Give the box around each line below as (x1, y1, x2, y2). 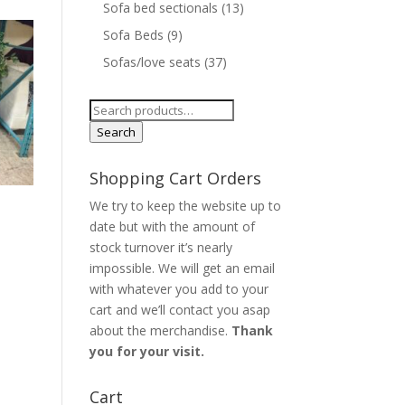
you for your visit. (89, 343, 204, 360)
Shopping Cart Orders (89, 167, 261, 189)
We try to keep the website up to (89, 197, 281, 214)
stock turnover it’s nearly (89, 239, 232, 256)
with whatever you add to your (89, 280, 268, 297)
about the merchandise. (89, 322, 231, 339)
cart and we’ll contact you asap (89, 301, 270, 318)
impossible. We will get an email (89, 259, 275, 277)
